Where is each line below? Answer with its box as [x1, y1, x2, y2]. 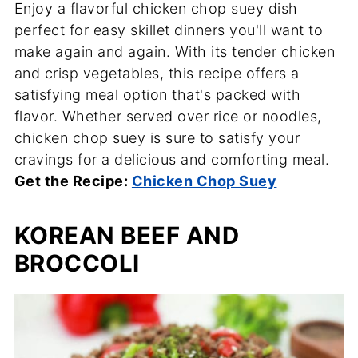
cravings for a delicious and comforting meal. [14, 151, 330, 168]
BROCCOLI [14, 249, 140, 277]
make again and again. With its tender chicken [14, 43, 336, 60]
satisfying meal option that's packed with [14, 86, 301, 103]
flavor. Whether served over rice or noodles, [14, 108, 322, 125]
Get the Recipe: [14, 173, 132, 189]
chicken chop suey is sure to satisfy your [14, 129, 300, 146]
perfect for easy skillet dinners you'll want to [14, 22, 324, 38]
